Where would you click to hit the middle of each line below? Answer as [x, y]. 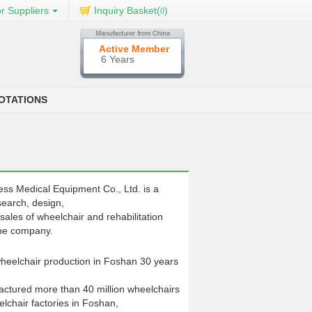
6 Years [118, 59]
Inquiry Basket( [127, 10]
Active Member [134, 49]
